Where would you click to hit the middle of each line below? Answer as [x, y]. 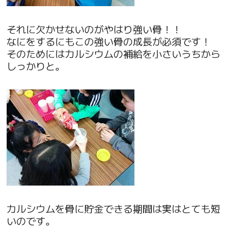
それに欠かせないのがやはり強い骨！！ [94, 29]
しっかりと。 [36, 66]
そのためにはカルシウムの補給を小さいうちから [114, 54]
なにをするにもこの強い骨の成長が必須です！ [109, 41]
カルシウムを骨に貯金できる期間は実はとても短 [114, 208]
